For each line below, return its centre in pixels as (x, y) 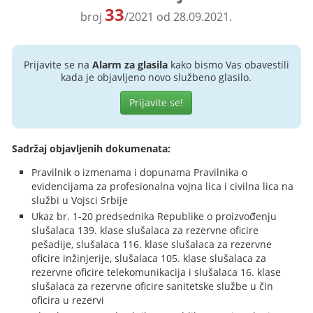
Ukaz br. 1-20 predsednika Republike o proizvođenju (154, 216)
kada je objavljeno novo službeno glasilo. (156, 77)
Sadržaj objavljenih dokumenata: (92, 148)
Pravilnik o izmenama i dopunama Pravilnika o (140, 172)
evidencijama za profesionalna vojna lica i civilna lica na (163, 186)
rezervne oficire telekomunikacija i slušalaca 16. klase (156, 272)
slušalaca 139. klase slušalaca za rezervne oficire (145, 230)
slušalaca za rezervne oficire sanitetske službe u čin (153, 286)
